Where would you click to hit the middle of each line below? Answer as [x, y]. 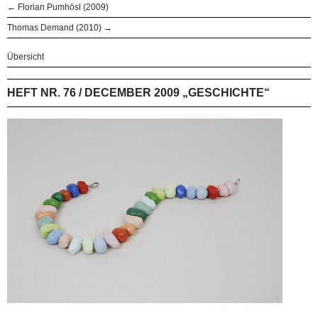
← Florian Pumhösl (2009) [58, 7]
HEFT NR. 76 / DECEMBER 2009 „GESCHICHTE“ [138, 92]
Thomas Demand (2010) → [60, 27]
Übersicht [26, 56]
